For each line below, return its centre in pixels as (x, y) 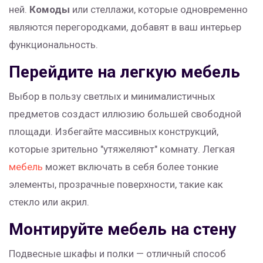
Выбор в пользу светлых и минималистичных (112, 97)
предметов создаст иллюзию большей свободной (125, 114)
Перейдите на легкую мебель (124, 72)
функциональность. (53, 45)
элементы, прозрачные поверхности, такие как (116, 185)
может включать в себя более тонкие (131, 167)
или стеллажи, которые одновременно (159, 10)
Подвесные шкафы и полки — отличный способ (117, 254)
